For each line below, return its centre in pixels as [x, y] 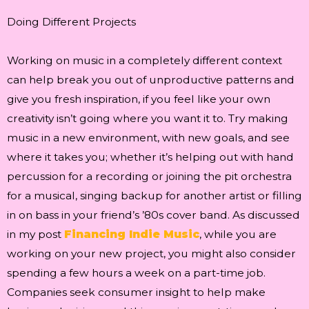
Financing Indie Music [132, 234]
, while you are [238, 234]
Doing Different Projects [71, 22]
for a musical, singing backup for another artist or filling [154, 195]
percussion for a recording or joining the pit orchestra [149, 176]
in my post [36, 234]
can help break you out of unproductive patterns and [151, 79]
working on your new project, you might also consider [151, 253]
